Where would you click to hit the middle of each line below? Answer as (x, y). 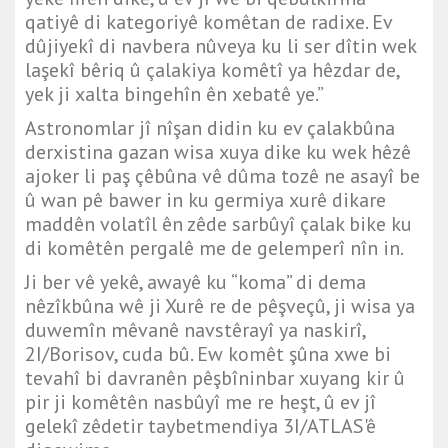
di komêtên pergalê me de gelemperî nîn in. (214, 248)
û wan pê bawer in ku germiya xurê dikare (205, 200)
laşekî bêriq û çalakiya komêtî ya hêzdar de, (212, 70)
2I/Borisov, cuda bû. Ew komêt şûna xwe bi (208, 354)
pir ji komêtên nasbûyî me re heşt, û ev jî (200, 402)
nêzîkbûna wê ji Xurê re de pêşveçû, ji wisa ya (220, 306)
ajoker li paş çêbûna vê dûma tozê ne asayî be (222, 176)
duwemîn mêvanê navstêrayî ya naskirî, (195, 330)
